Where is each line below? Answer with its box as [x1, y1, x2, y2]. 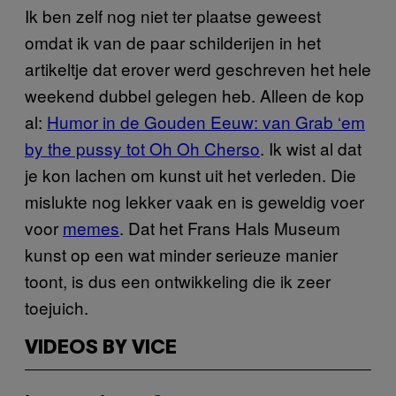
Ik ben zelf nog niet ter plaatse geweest [25, 3, 321, 27]
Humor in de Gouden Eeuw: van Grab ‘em [47, 109, 365, 133]
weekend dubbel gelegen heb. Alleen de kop [25, 82, 364, 107]
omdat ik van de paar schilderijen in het [25, 29, 321, 54]
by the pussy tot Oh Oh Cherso [25, 135, 260, 160]
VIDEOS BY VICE [25, 339, 177, 357]
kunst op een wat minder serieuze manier [25, 241, 338, 266]
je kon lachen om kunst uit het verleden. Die [25, 162, 356, 187]
